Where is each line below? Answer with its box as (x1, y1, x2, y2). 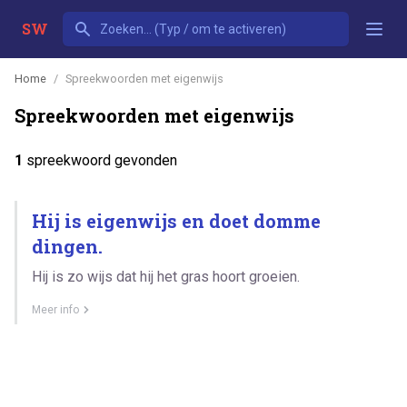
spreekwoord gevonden (23, 151, 177, 169)
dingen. (32, 233, 103, 258)
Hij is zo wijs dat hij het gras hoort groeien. (32, 267, 300, 285)
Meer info (32, 303, 79, 316)
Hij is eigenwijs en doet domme (32, 208, 321, 233)
